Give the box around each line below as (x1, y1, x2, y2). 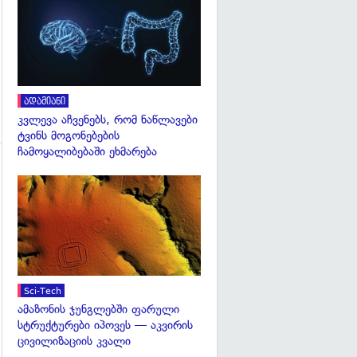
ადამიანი (24, 96, 65, 107)
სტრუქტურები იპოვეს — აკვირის (18, 318, 193, 333)
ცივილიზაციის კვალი (18, 334, 131, 349)
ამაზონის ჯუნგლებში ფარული (18, 302, 179, 317)
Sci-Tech (24, 286, 61, 297)
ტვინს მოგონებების (18, 127, 120, 143)
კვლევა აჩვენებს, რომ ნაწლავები (18, 112, 198, 127)
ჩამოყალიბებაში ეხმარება (18, 143, 157, 159)
